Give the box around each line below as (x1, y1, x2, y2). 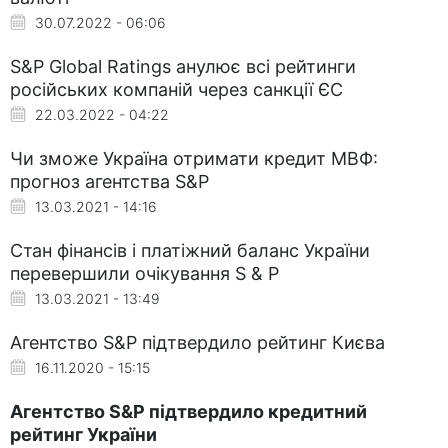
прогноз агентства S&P (10, 170, 209, 192)
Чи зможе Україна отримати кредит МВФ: (10, 147, 378, 169)
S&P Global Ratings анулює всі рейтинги (10, 55, 356, 77)
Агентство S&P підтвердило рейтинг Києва (10, 331, 385, 353)
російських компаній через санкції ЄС (10, 78, 343, 100)
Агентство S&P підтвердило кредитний (10, 400, 367, 422)
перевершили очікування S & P (10, 262, 279, 284)
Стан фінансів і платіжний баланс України (10, 239, 370, 261)
